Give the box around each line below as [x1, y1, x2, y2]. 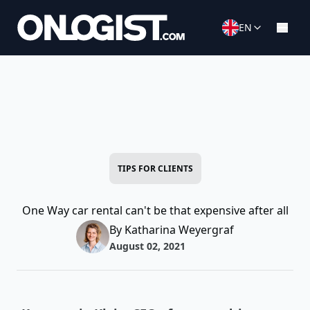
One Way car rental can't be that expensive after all [21, 203, 289, 218]
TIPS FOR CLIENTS [117, 163, 193, 174]
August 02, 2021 [109, 239, 185, 253]
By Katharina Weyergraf [109, 222, 234, 237]
